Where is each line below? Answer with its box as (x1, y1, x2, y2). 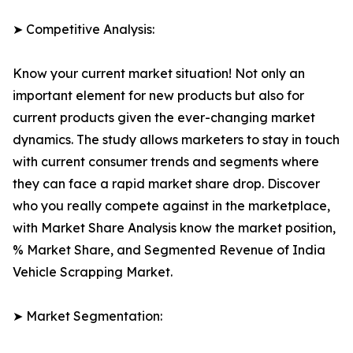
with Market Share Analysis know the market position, (13, 220, 336, 236)
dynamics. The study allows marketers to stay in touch (13, 132, 340, 148)
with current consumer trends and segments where (13, 154, 319, 170)
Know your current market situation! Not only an (13, 65, 305, 82)
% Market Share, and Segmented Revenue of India (13, 242, 325, 258)
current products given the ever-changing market (13, 110, 315, 126)
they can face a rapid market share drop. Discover (13, 176, 320, 192)
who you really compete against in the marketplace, (13, 198, 330, 214)
